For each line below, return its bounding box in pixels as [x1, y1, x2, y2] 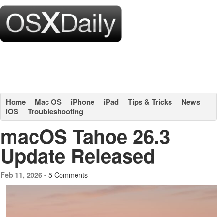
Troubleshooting [28, 106, 83, 117]
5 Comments [48, 170, 88, 180]
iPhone [71, 96, 94, 107]
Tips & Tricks [128, 96, 172, 107]
